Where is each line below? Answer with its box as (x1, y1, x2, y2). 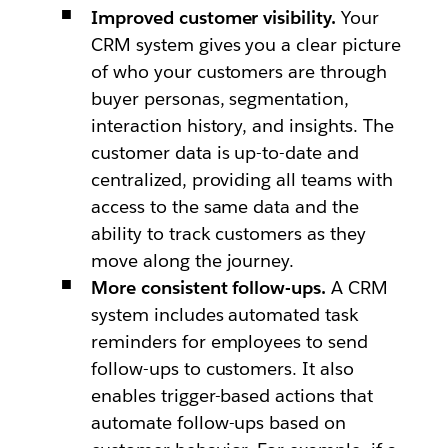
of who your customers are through (90, 60, 388, 83)
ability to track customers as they (90, 222, 367, 245)
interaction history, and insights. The (90, 114, 395, 137)
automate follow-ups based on (90, 411, 347, 434)
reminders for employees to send (90, 330, 369, 353)
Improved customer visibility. (90, 6, 337, 29)
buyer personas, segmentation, (90, 87, 350, 110)
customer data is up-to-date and (90, 141, 360, 164)
